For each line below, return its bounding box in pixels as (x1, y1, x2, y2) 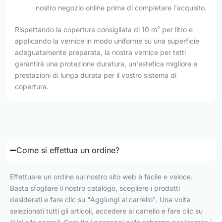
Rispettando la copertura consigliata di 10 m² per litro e (15, 25, 193, 34)
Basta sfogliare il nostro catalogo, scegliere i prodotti (10, 184, 180, 193)
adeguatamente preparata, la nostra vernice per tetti (15, 48, 186, 57)
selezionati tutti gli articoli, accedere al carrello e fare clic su (10, 207, 203, 216)
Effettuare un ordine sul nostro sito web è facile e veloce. (10, 172, 193, 181)
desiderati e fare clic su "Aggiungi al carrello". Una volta (10, 195, 190, 204)
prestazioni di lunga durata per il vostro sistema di (15, 71, 176, 80)
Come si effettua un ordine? (16, 145, 120, 156)
